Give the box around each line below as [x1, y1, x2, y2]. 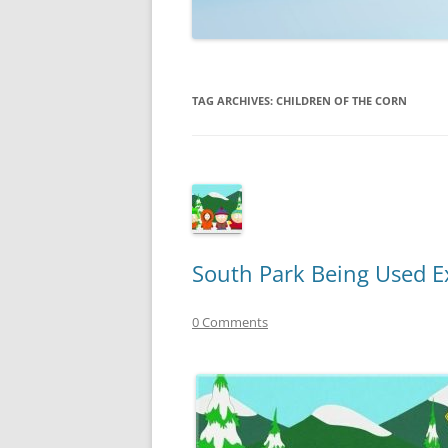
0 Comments [192, 313, 268, 332]
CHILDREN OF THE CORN [276, 93, 407, 109]
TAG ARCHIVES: [192, 93, 276, 109]
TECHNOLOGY [360, 23, 433, 38]
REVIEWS [360, 64, 405, 79]
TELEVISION [360, 105, 420, 120]
